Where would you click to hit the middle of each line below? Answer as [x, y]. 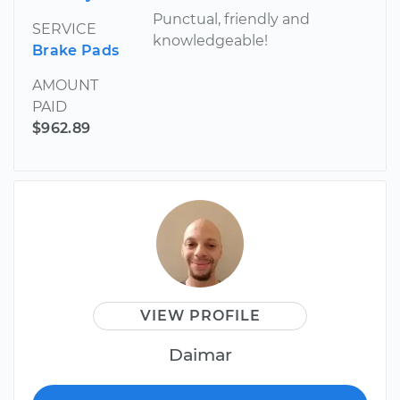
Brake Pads [76, 51]
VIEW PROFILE [200, 316]
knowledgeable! [211, 41]
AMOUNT [65, 86]
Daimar [200, 355]
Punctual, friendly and [232, 20]
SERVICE [64, 29]
